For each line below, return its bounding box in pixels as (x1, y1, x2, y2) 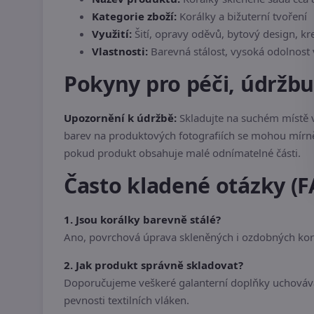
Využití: (92, 26, 132, 41)
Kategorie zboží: (92, 8, 177, 23)
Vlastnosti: (92, 43, 148, 58)
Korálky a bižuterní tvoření (177, 8, 307, 23)
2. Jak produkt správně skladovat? (64, 258, 243, 273)
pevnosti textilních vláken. (64, 293, 189, 308)
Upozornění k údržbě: (64, 111, 177, 125)
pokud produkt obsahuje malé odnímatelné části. (64, 146, 301, 161)
